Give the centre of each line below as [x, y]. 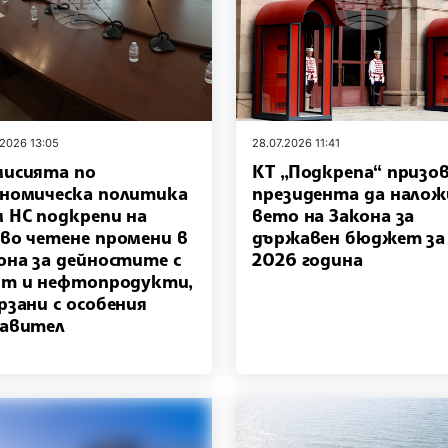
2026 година [307, 258]
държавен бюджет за [349, 236]
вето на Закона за [333, 214]
